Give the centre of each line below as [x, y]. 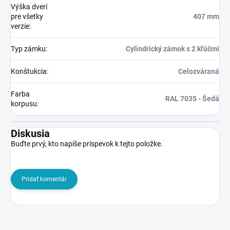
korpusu [24, 103]
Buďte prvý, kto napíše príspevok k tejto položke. [87, 143]
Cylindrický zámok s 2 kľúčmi [172, 49]
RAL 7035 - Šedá [192, 98]
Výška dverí [29, 6]
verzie [20, 26]
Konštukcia [29, 71]
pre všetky [27, 16]
